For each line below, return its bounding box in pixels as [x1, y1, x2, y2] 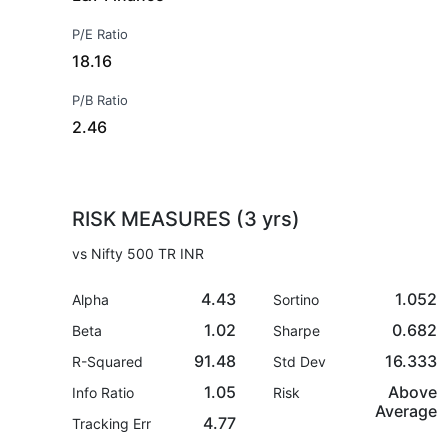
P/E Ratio [72, 26, 128, 42]
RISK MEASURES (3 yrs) [72, 207, 300, 231]
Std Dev [273, 353, 327, 370]
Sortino [273, 291, 320, 308]
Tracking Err [72, 415, 151, 432]
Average [375, 401, 438, 421]
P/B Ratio [72, 92, 128, 108]
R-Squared [72, 353, 143, 370]
